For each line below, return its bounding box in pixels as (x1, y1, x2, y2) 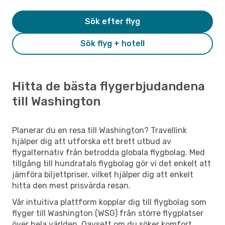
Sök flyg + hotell (80, 38, 145, 48)
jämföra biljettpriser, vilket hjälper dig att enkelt (12, 169, 193, 179)
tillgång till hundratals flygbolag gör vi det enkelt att (12, 158, 211, 168)
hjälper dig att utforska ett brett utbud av (12, 136, 171, 146)
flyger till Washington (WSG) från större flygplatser (12, 208, 203, 218)
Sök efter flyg (85, 16, 140, 26)
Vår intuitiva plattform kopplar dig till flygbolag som (12, 197, 206, 207)
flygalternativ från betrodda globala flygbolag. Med (12, 147, 205, 157)
